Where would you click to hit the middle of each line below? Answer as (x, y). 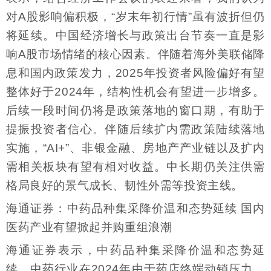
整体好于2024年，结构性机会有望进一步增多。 (135, 91)
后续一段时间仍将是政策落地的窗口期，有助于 (135, 110)
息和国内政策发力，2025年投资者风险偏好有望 (135, 73)
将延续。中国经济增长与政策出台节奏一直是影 (135, 35)
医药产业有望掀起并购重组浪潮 (89, 227)
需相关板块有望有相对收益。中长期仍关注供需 (135, 166)
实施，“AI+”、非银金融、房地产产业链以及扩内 (135, 148)
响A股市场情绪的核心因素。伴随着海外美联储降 (135, 54)
